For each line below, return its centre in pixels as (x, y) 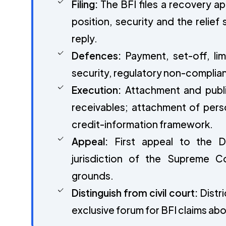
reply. (84, 38)
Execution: (96, 90)
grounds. (93, 175)
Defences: (96, 55)
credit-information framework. (142, 124)
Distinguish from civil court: (135, 192)
